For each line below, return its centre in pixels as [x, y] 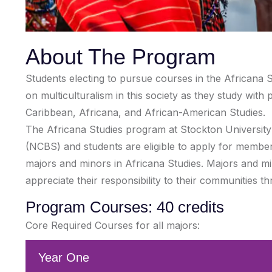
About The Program [121, 57]
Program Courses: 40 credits [125, 207]
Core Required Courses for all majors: [113, 225]
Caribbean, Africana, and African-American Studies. [145, 112]
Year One [64, 257]
